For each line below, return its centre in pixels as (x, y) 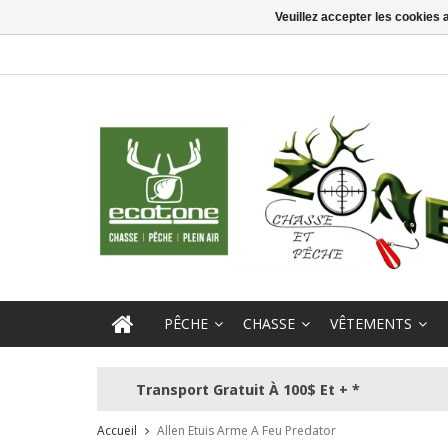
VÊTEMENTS (371, 324)
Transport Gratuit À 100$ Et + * (247, 389)
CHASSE (269, 324)
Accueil (117, 431)
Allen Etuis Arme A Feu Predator (246, 431)
